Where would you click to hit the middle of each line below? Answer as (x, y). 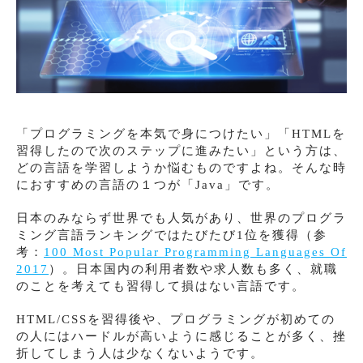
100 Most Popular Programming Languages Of (195, 252)
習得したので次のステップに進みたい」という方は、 (181, 151)
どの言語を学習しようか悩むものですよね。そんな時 (181, 168)
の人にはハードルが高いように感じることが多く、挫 (181, 336)
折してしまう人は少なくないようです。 (140, 353)
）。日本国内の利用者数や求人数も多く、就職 (193, 269)
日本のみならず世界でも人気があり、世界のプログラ (181, 218)
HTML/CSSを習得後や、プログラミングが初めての (176, 319)
